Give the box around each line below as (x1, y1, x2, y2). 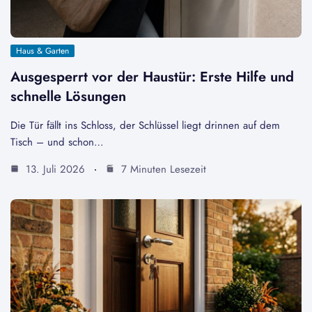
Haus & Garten (16, 44, 69, 57)
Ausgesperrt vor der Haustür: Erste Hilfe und (10, 66, 294, 87)
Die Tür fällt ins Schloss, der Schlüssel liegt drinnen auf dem (10, 117, 280, 133)
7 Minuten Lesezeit (118, 161, 206, 177)
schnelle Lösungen (10, 86, 126, 107)
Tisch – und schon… (10, 134, 104, 150)
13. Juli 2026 (22, 161, 85, 177)
